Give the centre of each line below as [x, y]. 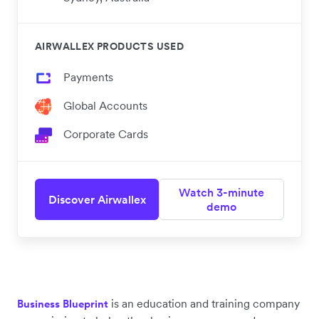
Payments [88, 77]
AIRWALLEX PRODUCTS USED [110, 46]
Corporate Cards [106, 134]
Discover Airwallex [97, 199]
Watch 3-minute [221, 192]
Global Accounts [105, 105]
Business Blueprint [63, 303]
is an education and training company [204, 303]
